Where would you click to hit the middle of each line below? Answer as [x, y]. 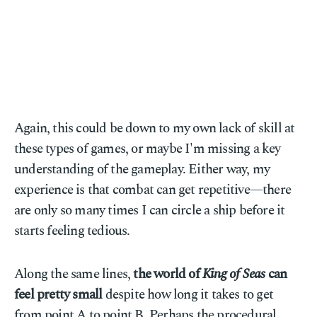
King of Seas [234, 274]
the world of [168, 274]
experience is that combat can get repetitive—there [153, 190]
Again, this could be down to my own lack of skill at [155, 128]
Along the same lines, [74, 274]
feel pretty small [58, 295]
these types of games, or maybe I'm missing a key [148, 149]
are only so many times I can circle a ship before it [150, 211]
